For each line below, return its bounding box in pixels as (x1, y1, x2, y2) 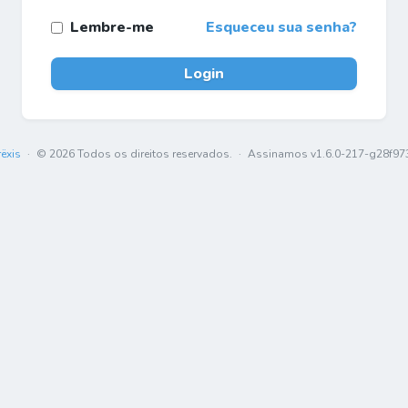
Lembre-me (70, 17, 154, 37)
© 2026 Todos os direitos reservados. (33, 147, 235, 161)
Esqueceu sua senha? (206, 17, 357, 37)
